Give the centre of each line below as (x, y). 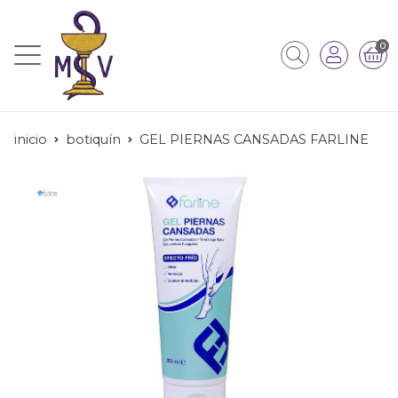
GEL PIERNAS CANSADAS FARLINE (254, 139)
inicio (31, 139)
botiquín (93, 139)
